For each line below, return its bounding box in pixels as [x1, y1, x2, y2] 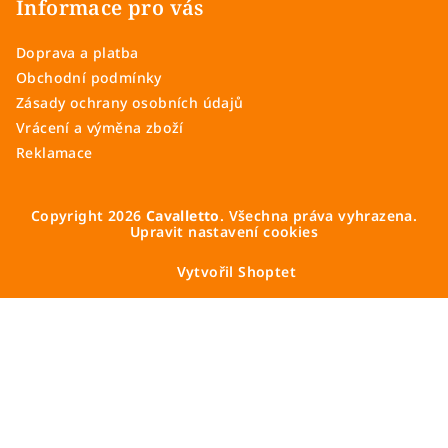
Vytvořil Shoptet [176, 262, 296, 282]
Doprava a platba [16, 43, 139, 63]
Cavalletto [145, 206, 220, 226]
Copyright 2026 [30, 206, 146, 226]
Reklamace [16, 143, 93, 163]
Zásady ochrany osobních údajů [16, 93, 244, 113]
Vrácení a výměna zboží [16, 118, 184, 138]
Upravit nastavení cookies [130, 222, 318, 242]
